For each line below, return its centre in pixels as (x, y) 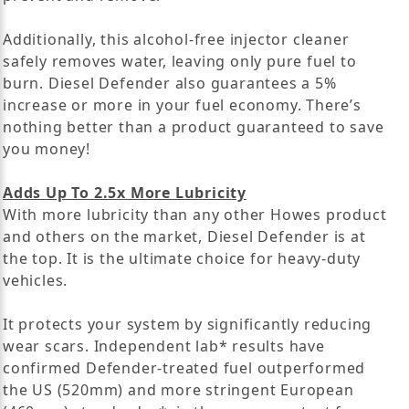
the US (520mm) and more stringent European (178, 389)
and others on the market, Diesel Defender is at (184, 236)
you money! (47, 148)
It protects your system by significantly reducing (188, 324)
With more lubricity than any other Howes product (195, 214)
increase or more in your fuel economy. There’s (182, 105)
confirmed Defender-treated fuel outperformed (184, 367)
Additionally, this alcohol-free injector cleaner (176, 39)
